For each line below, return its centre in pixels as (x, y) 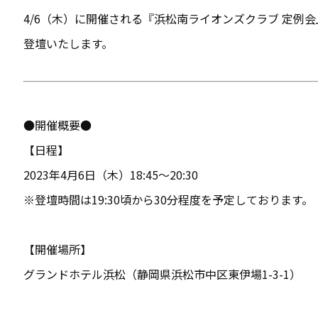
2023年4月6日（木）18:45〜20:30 (111, 175)
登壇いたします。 (68, 43)
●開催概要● (57, 125)
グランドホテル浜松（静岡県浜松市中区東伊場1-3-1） (162, 274)
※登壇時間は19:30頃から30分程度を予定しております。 (168, 199)
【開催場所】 (57, 249)
